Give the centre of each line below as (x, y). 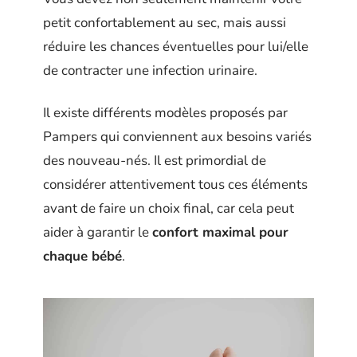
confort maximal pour (220, 232)
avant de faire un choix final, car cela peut (169, 208)
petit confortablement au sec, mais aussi (165, 23)
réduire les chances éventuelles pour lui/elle (176, 47)
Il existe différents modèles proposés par (165, 112)
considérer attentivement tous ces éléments (175, 184)
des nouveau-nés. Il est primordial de (155, 160)
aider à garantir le (98, 232)
